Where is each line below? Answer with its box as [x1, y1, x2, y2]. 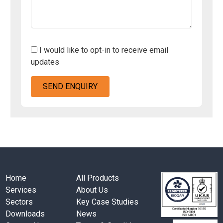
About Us [76, 185, 109, 195]
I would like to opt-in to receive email [39, 45, 169, 55]
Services [5, 185, 37, 195]
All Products [76, 173, 119, 183]
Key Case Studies [76, 197, 139, 207]
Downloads [5, 209, 45, 219]
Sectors [5, 197, 33, 207]
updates [31, 57, 60, 67]
